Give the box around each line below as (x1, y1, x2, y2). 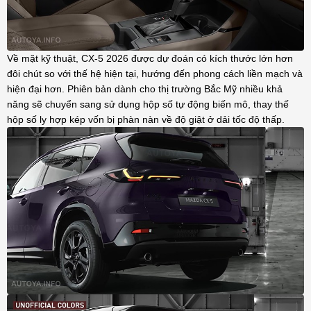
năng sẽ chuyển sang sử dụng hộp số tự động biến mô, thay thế (7, 98, 289, 110)
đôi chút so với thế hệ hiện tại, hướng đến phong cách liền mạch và (7, 67, 303, 79)
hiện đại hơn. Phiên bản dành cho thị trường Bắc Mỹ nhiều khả (7, 83, 283, 94)
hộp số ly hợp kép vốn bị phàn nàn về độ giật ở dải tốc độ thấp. (7, 113, 285, 125)
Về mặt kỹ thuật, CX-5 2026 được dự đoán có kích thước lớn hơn (7, 52, 293, 64)
